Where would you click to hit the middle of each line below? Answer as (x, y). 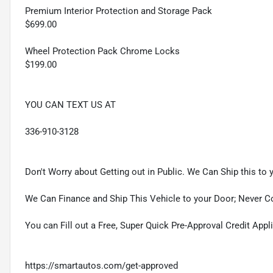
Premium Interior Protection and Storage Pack (119, 11)
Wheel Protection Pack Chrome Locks (102, 51)
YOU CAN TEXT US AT (70, 105)
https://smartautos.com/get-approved (101, 266)
